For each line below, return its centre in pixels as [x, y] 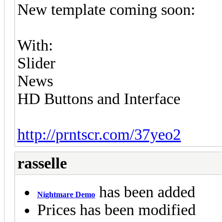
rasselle [42, 163]
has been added [145, 192]
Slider [36, 63]
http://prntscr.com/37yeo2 [99, 134]
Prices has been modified [116, 210]
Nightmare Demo [66, 194]
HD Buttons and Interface [99, 99]
